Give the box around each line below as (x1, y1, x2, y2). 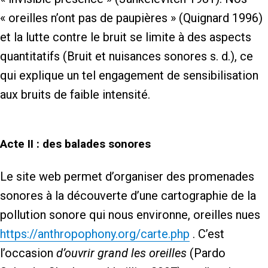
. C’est (190, 227, 224, 242)
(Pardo (187, 246, 226, 261)
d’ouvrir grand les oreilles (56, 246, 187, 261)
